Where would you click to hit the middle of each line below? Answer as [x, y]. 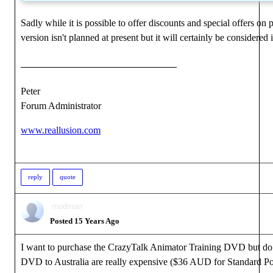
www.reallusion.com [61, 130]
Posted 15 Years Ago [85, 221]
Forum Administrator [61, 106]
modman [67, 206]
